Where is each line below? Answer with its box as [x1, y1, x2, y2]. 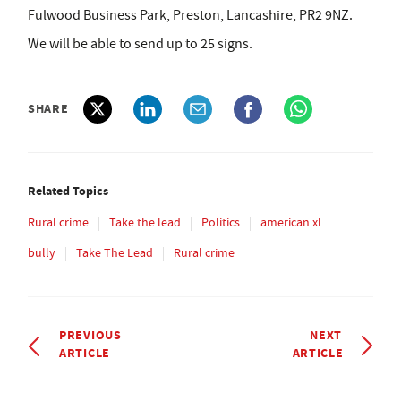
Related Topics [28, 182, 108, 200]
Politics [201, 214, 240, 231]
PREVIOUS [59, 326, 122, 345]
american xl [260, 214, 321, 231]
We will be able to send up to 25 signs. [28, 35, 252, 54]
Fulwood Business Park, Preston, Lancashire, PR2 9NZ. [28, 6, 353, 25]
